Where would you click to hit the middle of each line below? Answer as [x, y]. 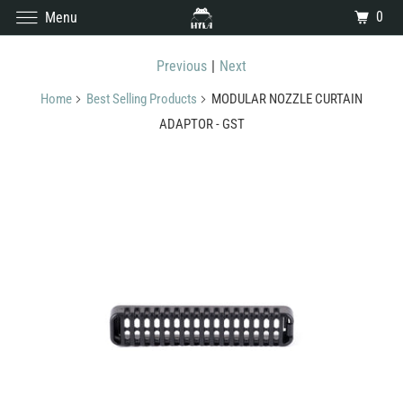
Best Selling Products [142, 99]
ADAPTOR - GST [201, 124]
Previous [182, 66]
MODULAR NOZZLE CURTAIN [285, 99]
